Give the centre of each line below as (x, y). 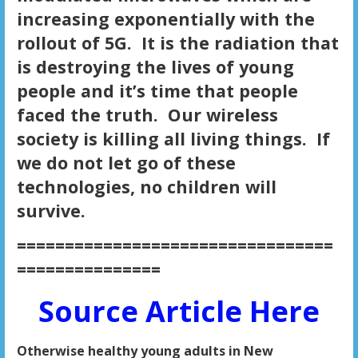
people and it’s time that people (157, 91)
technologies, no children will (146, 187)
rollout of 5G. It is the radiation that (177, 43)
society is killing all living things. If (173, 139)
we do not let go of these (126, 163)
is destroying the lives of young (155, 67)
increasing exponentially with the (165, 19)
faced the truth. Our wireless (147, 115)
